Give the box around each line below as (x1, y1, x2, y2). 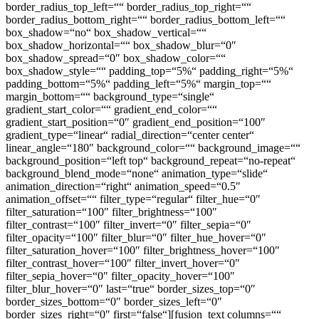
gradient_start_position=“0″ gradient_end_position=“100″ (6, 115, 266, 128)
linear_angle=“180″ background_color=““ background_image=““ (6, 141, 300, 154)
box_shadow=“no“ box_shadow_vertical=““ (6, 26, 206, 38)
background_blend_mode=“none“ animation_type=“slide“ (6, 167, 268, 179)
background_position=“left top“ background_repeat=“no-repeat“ (6, 154, 296, 167)
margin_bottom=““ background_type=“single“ (6, 90, 214, 103)
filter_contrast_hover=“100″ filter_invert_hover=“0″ (6, 256, 240, 269)
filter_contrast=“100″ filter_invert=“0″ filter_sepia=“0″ (6, 218, 251, 231)
